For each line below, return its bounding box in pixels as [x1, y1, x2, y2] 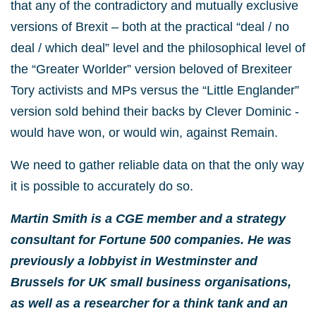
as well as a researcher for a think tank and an [11, 296, 288, 310]
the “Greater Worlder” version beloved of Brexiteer [11, 62, 292, 76]
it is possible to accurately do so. [11, 179, 193, 193]
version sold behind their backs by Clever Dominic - [11, 104, 299, 119]
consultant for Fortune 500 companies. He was [11, 233, 291, 247]
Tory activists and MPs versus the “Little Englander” [11, 83, 299, 97]
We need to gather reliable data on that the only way [11, 158, 304, 172]
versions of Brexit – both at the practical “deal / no [11, 20, 289, 34]
